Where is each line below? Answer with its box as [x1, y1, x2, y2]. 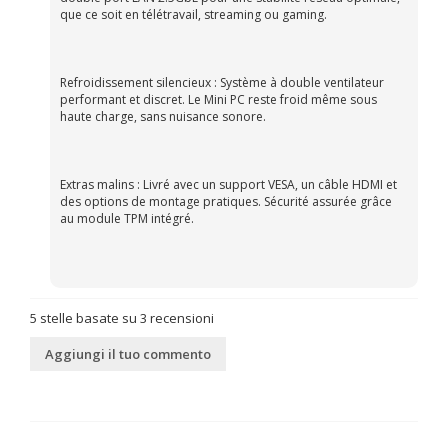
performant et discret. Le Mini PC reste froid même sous [60, 91, 377, 108]
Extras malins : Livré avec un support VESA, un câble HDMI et [60, 176, 397, 193]
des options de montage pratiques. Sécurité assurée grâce [60, 193, 392, 210]
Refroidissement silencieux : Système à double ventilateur [60, 74, 384, 91]
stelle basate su [37, 309, 140, 327]
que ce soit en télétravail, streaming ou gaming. [60, 6, 327, 23]
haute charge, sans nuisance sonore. [60, 108, 266, 125]
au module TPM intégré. [60, 210, 194, 227]
